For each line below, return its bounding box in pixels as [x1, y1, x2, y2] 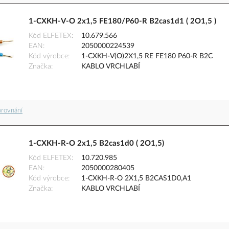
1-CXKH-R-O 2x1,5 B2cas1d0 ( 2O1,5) [29, 140, 164, 148]
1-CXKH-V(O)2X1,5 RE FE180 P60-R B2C [81, 53, 213, 60]
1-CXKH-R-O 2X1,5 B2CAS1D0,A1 [81, 175, 191, 182]
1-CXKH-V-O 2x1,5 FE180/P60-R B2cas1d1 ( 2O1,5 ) [29, 17, 216, 26]
